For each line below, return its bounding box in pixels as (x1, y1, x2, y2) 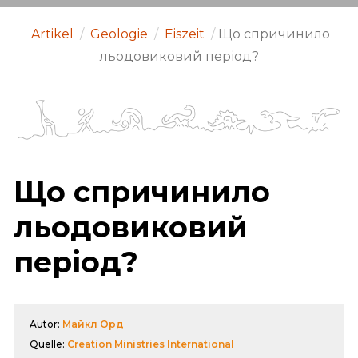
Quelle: (30, 337, 67, 350)
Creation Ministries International (67, 337, 234, 350)
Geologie (90, 26, 148, 42)
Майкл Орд (62, 317, 124, 330)
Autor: (30, 317, 62, 330)
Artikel (31, 26, 74, 42)
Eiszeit (165, 26, 205, 42)
